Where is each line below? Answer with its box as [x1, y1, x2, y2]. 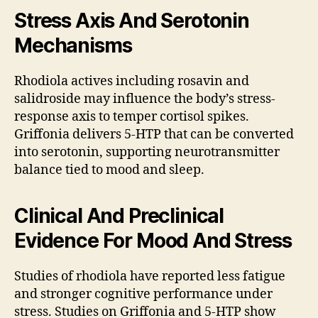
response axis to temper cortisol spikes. [14, 109, 249, 126]
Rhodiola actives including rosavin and [14, 73, 249, 90]
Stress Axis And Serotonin [14, 9, 249, 33]
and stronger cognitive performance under [14, 286, 273, 303]
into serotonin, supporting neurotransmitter [14, 144, 280, 161]
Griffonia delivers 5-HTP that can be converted [14, 126, 294, 143]
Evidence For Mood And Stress [14, 229, 292, 253]
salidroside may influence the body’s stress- [14, 91, 275, 108]
